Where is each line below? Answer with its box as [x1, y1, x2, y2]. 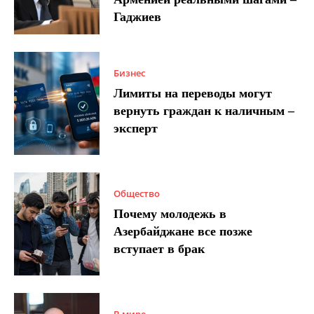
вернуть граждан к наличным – [114, 104, 295, 118]
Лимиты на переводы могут [114, 86, 273, 101]
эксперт [114, 121, 158, 136]
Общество [114, 187, 161, 200]
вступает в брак [114, 242, 205, 257]
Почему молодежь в [114, 207, 227, 221]
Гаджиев [114, 10, 162, 25]
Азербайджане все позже [114, 224, 253, 239]
